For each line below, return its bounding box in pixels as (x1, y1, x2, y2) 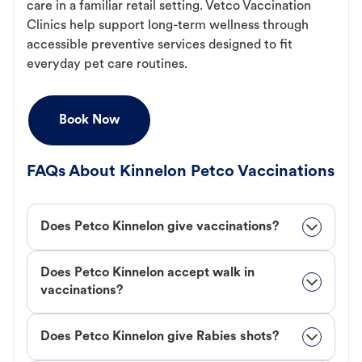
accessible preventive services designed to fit (27, 39, 293, 53)
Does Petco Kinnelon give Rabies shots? (40, 330, 279, 344)
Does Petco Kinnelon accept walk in (40, 267, 255, 280)
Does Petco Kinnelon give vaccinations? (40, 221, 279, 234)
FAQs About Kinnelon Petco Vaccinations (27, 164, 335, 181)
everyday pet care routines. (27, 58, 187, 72)
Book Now (59, 114, 120, 128)
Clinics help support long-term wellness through (27, 19, 309, 33)
